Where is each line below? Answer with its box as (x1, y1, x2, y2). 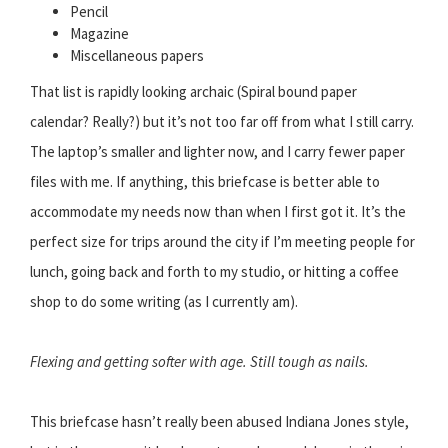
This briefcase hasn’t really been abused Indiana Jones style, (30, 412, 409, 432)
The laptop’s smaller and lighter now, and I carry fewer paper (30, 142, 405, 162)
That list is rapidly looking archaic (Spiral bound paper (30, 82, 357, 102)
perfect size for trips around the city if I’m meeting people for (30, 232, 415, 252)
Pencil (70, 2, 108, 22)
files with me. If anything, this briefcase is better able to (30, 172, 380, 192)
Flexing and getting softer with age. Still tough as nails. (30, 352, 369, 372)
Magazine (70, 24, 129, 44)
